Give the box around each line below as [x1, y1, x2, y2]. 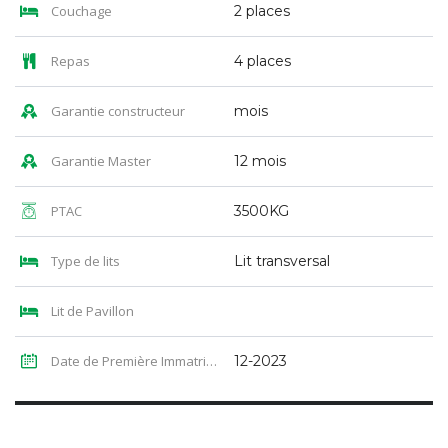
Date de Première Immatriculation [48, 352, 206, 371]
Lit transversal [234, 252, 330, 271]
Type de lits [48, 252, 120, 271]
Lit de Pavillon [48, 302, 134, 321]
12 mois [234, 152, 286, 171]
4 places [234, 52, 291, 71]
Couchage [48, 2, 112, 21]
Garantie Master [48, 152, 151, 171]
